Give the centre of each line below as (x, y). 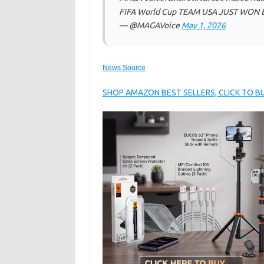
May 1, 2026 (203, 25)
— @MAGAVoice (150, 25)
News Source (124, 68)
